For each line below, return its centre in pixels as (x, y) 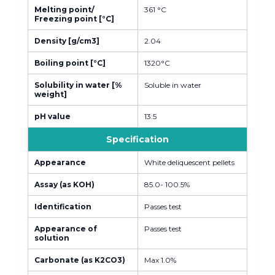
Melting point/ (64, 10)
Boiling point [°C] (70, 63)
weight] (51, 94)
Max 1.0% (160, 260)
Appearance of (66, 229)
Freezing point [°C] (74, 19)
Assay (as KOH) (64, 184)
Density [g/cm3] (67, 41)
